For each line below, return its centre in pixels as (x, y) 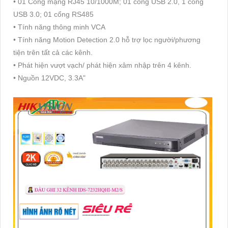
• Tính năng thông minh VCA (59, 27)
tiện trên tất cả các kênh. (53, 53)
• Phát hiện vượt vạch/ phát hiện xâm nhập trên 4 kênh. (102, 65)
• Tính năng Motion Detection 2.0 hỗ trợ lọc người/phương (107, 40)
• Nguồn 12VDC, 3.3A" (49, 78)
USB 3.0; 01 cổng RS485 (53, 15)
